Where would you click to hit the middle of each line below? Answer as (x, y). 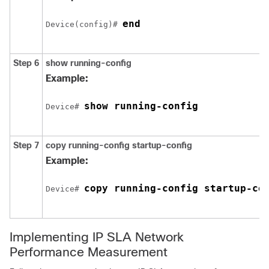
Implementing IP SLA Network (97, 237)
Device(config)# (84, 24)
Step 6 (26, 63)
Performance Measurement (89, 252)
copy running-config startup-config (119, 145)
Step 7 (26, 145)
